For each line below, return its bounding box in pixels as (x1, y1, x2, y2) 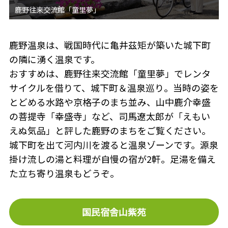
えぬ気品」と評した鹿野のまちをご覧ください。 (9, 124, 211, 137)
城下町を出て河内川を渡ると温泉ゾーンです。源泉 (9, 138, 218, 151)
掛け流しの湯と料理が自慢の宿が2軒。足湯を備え (9, 152, 216, 165)
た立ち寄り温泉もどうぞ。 (9, 166, 119, 180)
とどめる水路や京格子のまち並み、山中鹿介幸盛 (9, 95, 211, 108)
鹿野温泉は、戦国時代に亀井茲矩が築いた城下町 (9, 38, 211, 51)
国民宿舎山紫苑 (82, 205, 146, 219)
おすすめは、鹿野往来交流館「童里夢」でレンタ (9, 67, 211, 80)
